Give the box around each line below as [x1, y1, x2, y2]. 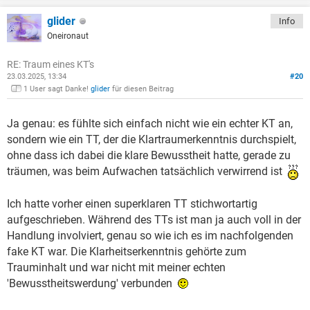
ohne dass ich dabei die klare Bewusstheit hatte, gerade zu [7, 148, 291, 162]
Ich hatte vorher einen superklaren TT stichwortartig [7, 197, 257, 210]
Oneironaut [47, 31, 89, 42]
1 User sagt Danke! [24, 84, 91, 93]
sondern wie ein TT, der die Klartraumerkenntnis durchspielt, [7, 132, 296, 146]
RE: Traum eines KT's [7, 58, 94, 70]
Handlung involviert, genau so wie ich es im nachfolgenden [7, 228, 293, 242]
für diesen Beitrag [110, 84, 174, 93]
